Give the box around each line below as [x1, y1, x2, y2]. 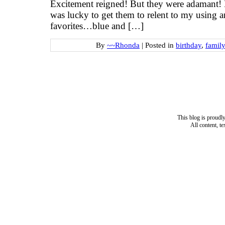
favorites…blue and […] [50, 21, 144, 32]
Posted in [145, 40, 176, 49]
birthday [176, 40, 201, 49]
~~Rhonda [107, 40, 140, 49]
